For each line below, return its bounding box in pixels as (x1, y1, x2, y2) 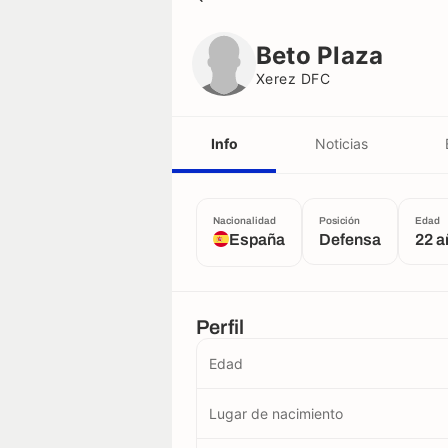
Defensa (319, 231, 381, 248)
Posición (319, 215, 360, 226)
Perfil (196, 316, 245, 338)
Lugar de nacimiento (209, 405, 343, 422)
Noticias (314, 134, 368, 152)
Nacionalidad (213, 215, 276, 226)
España (229, 231, 285, 248)
